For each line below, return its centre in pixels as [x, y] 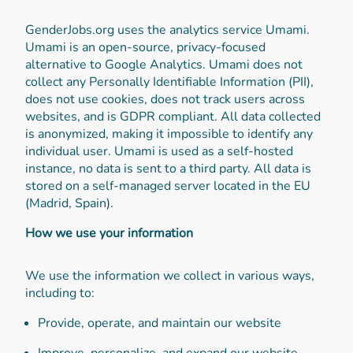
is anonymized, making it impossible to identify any [169, 134]
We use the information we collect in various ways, [170, 275]
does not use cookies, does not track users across [165, 99]
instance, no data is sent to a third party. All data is [168, 168]
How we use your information [109, 233]
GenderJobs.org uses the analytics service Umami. [167, 30]
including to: [60, 293]
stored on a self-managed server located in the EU [168, 186]
